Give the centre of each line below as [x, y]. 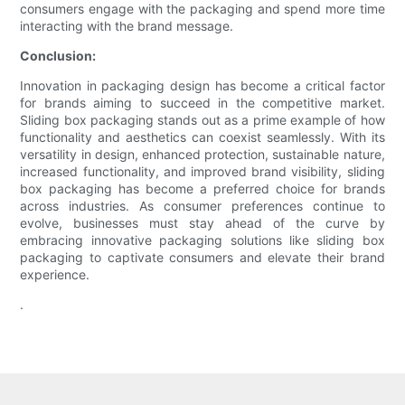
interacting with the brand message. [127, 26]
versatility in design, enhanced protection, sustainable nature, [202, 155]
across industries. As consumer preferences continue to [202, 206]
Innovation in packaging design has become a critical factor [202, 86]
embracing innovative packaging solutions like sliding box [202, 240]
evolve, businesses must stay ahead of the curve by [202, 223]
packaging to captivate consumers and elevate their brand [202, 258]
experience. [55, 275]
